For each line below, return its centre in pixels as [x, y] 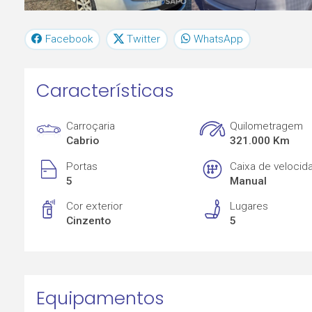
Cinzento [89, 221]
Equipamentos [100, 298]
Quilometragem [267, 126]
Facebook [69, 39]
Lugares [249, 206]
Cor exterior [95, 206]
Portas [82, 166]
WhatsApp [218, 39]
